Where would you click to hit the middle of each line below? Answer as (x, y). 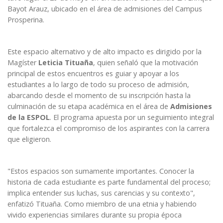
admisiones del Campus (163, 9)
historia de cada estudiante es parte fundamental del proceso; (109, 182)
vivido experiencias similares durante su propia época (95, 215)
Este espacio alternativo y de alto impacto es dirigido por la (105, 52)
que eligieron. (30, 139)
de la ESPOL (29, 117)
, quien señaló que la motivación (146, 63)
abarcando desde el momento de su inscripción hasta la (99, 96)
